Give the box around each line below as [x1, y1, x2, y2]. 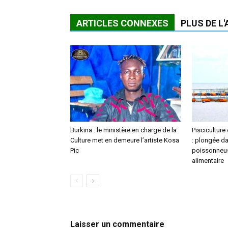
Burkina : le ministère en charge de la [70, 126, 177, 134]
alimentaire [192, 156, 224, 164]
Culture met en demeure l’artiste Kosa [70, 136, 179, 144]
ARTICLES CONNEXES [76, 17, 168, 28]
